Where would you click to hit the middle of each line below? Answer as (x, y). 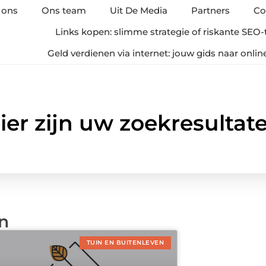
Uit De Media (139, 10)
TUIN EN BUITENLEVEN (125, 243)
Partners (211, 10)
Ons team (64, 10)
